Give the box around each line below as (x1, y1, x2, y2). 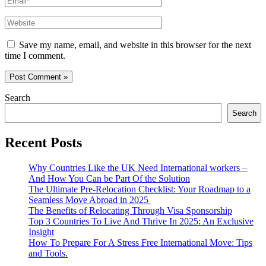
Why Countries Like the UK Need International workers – (28, 162, 247, 173)
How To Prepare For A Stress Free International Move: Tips (28, 237, 252, 248)
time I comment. (5, 50, 65, 61)
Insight (28, 226, 54, 237)
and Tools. (28, 248, 68, 258)
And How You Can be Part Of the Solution (28, 173, 190, 183)
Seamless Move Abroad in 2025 (28, 194, 151, 205)
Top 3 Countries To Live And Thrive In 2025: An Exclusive (28, 216, 254, 226)
